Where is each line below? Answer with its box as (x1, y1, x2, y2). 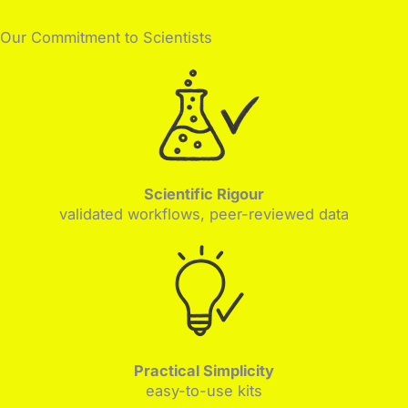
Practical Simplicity (134, 361, 274, 380)
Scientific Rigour (144, 184, 264, 203)
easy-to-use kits (146, 381, 262, 400)
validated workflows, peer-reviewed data (59, 204, 349, 223)
